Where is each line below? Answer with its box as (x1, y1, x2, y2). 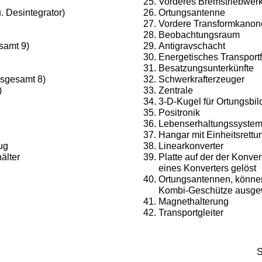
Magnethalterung (158, 196, 229, 206)
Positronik (158, 108, 200, 118)
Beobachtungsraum (158, 30, 240, 40)
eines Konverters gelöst (158, 163, 256, 173)
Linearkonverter (158, 141, 223, 151)
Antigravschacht (158, 41, 225, 51)
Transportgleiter (158, 208, 223, 218)
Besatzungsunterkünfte (158, 63, 254, 73)
